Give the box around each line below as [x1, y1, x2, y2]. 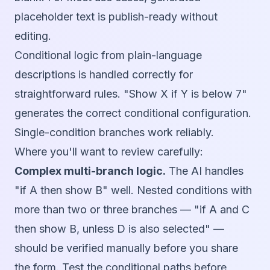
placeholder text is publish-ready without [14, 10, 218, 24]
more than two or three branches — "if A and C [14, 203, 250, 216]
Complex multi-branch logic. [14, 165, 166, 178]
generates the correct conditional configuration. [14, 107, 251, 120]
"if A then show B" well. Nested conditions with [14, 184, 252, 197]
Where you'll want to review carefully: [14, 145, 203, 159]
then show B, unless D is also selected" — [14, 222, 224, 236]
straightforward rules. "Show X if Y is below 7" [14, 87, 247, 101]
